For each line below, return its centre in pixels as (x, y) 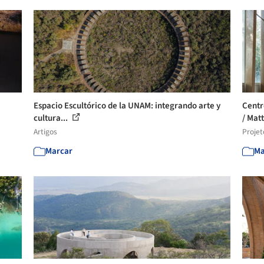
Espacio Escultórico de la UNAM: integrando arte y (127, 105)
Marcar (59, 151)
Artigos (46, 131)
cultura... (52, 118)
